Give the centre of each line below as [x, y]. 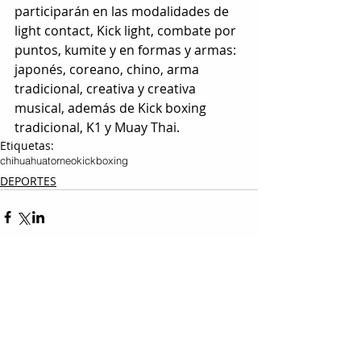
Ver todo [235, 308]
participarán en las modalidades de [123, 11]
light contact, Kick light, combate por [127, 31]
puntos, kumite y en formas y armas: [127, 50]
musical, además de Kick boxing [112, 108]
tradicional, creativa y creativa [107, 89]
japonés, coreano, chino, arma [108, 69]
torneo [62, 160]
